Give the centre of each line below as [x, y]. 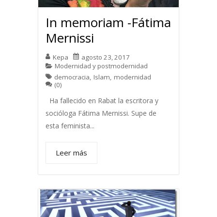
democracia [72, 77]
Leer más [71, 153]
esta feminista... [70, 126]
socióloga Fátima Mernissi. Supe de [101, 113]
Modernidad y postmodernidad [101, 66]
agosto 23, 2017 [106, 57]
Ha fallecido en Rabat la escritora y [102, 101]
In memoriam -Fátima [108, 22]
